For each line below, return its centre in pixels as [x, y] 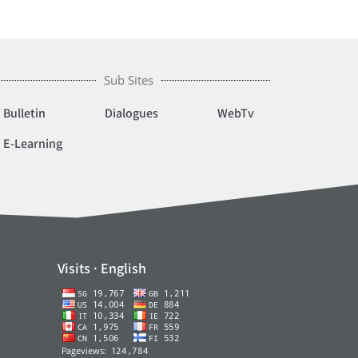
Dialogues [131, 113]
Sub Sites [128, 80]
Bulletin [24, 113]
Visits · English [101, 268]
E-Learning [32, 143]
